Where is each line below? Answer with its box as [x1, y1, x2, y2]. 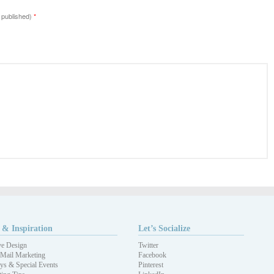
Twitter [138, 241, 159, 250]
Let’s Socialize [138, 224, 191, 234]
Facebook [138, 251, 167, 260]
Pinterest [138, 261, 164, 270]
